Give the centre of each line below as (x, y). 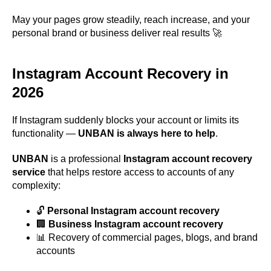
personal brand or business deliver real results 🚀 (117, 33)
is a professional (86, 159)
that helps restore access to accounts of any (140, 172)
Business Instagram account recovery (136, 224)
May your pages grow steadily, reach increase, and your (131, 20)
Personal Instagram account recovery (133, 211)
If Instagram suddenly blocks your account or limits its (126, 120)
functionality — (45, 133)
